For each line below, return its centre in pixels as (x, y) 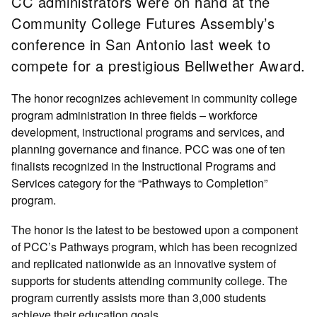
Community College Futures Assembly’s (143, 23)
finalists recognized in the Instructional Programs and (144, 165)
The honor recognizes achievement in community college (155, 97)
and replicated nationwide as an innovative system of (144, 264)
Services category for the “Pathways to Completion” (140, 182)
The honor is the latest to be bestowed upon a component (155, 230)
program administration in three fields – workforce (135, 114)
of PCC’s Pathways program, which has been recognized (155, 247)
